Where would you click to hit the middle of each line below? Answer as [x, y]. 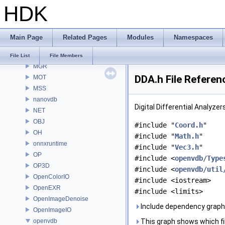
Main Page [26, 37]
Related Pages [85, 37]
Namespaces [193, 37]
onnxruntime [50, 143]
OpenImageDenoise [61, 199]
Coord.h [189, 125]
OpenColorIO [51, 177]
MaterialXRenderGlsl [62, 22]
